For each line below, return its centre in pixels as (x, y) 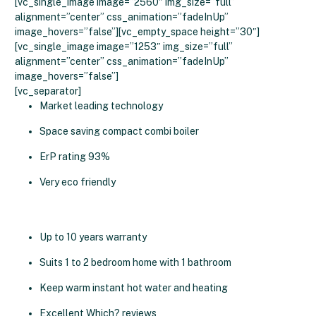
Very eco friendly (78, 182)
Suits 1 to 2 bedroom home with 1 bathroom (135, 262)
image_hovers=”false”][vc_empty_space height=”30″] (137, 32)
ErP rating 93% (75, 157)
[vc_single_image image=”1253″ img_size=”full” (124, 47)
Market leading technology (101, 106)
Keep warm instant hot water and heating (134, 288)
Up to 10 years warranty (93, 237)
